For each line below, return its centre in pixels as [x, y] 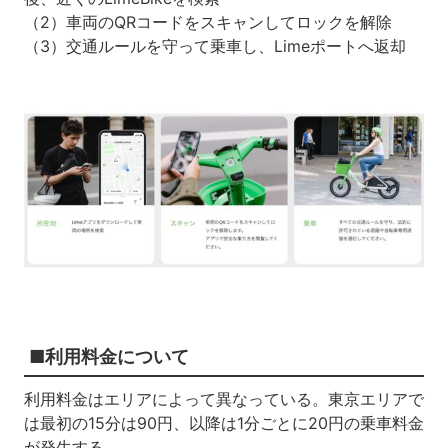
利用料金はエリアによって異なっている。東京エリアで [223, 399]
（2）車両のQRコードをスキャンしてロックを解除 [207, 22]
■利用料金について [108, 357]
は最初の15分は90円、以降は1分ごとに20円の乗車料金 [223, 423]
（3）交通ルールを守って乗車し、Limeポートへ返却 [214, 46]
